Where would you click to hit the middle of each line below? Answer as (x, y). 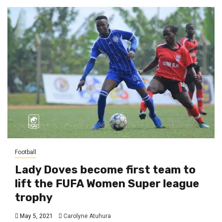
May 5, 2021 (36, 216)
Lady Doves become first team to (105, 169)
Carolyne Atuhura (87, 216)
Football (26, 152)
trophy (34, 197)
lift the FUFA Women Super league (107, 183)
